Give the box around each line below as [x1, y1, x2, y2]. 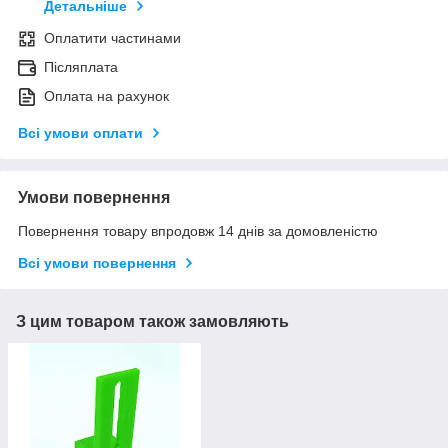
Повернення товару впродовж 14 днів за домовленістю [18, 223, 378, 240]
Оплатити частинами [44, 30, 181, 47]
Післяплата [44, 59, 118, 76]
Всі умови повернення [18, 255, 176, 272]
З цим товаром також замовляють [16, 313, 289, 331]
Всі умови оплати [18, 125, 143, 142]
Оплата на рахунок [44, 88, 169, 105]
